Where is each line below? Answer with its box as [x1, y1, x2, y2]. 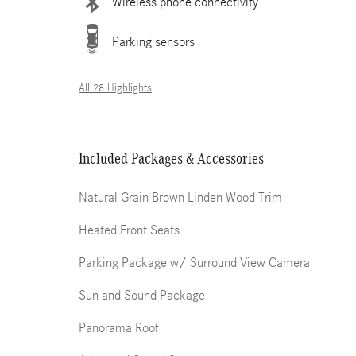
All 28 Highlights [79, 82, 152, 95]
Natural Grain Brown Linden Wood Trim [79, 190, 282, 205]
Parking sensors [112, 33, 195, 49]
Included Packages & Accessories [79, 149, 264, 167]
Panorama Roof [79, 320, 159, 335]
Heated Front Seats [79, 222, 180, 238]
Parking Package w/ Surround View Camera [79, 255, 310, 270]
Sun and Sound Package [79, 288, 205, 303]
